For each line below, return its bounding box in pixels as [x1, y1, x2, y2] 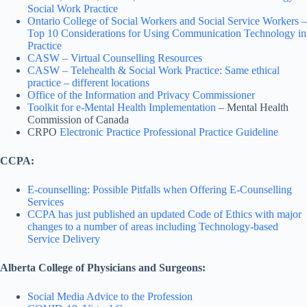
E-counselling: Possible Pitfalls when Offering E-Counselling [27, 184, 292, 195]
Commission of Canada [27, 114, 129, 125]
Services [27, 196, 64, 208]
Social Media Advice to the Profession [27, 291, 193, 302]
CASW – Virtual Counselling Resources [27, 52, 202, 64]
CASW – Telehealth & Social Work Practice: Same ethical [27, 64, 280, 76]
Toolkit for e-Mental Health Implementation [27, 101, 216, 113]
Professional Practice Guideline [143, 126, 278, 138]
